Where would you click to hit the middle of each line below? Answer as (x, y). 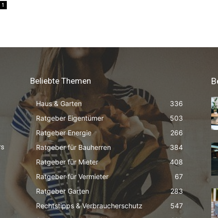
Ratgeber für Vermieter (72, 176)
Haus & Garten (59, 103)
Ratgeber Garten (63, 191)
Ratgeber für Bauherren (73, 147)
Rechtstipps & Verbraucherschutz (89, 206)
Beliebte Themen (61, 81)
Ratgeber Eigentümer (70, 118)
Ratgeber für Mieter (67, 162)
